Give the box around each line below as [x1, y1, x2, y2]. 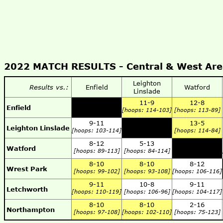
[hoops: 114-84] [174, 127, 221, 133]
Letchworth [6, 185, 48, 193]
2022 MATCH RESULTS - [4, 61, 126, 72]
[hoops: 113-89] [174, 107, 221, 113]
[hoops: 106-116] [172, 168, 222, 174]
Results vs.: [29, 83, 69, 91]
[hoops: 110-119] [72, 188, 121, 195]
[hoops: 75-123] [174, 209, 221, 215]
